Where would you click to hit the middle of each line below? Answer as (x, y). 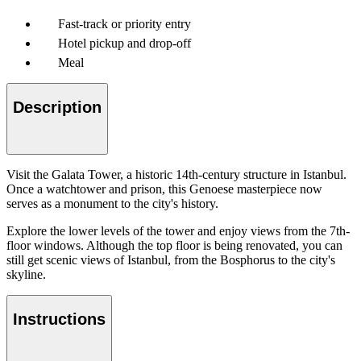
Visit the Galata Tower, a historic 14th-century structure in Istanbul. (176, 174)
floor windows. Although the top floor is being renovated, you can (174, 245)
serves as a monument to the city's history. (112, 203)
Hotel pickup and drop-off (124, 43)
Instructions (59, 320)
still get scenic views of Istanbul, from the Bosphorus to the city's (171, 259)
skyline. (26, 274)
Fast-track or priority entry (124, 23)
